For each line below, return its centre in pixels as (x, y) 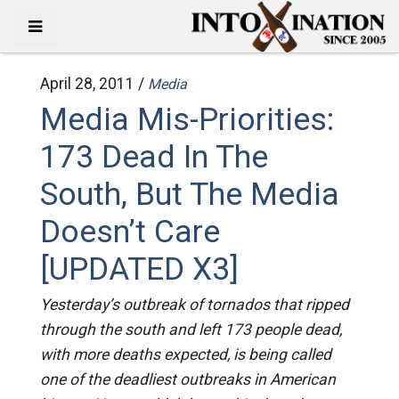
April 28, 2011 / (94, 84)
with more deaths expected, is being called (185, 354)
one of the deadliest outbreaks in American (187, 379)
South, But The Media (189, 194)
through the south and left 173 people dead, (191, 330)
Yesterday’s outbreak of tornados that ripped (194, 305)
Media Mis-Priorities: (187, 119)
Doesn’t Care (130, 232)
